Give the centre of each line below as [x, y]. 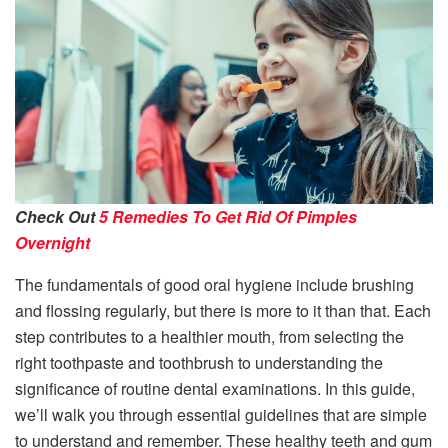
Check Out [57, 217]
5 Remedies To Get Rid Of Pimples [228, 217]
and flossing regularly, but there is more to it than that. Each [223, 311]
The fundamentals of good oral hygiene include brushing [214, 285]
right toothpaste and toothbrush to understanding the [199, 363]
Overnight [52, 243]
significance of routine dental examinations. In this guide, [215, 389]
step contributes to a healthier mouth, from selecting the [209, 337]
